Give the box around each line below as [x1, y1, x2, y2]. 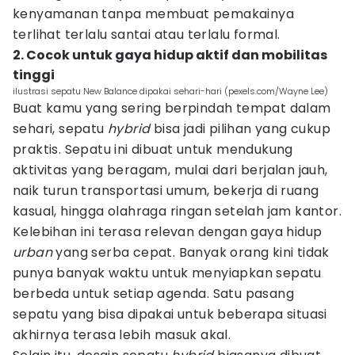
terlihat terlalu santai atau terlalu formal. [13, 25, 281, 44]
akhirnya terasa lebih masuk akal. [13, 326, 231, 344]
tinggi [13, 66, 55, 84]
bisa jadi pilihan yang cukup [150, 120, 331, 138]
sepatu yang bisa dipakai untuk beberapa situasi [13, 305, 327, 323]
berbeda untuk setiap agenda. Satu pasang [13, 284, 294, 303]
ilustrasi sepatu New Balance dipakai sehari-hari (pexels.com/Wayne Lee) [13, 85, 328, 97]
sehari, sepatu [13, 120, 109, 138]
